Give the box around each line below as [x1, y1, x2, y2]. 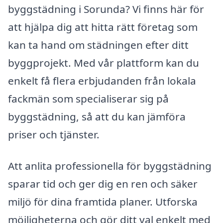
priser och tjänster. [8, 127, 100, 141]
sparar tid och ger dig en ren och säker [8, 177, 198, 191]
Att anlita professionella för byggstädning [8, 159, 212, 173]
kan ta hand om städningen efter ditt [8, 37, 189, 52]
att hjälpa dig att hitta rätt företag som [8, 19, 198, 34]
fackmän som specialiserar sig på [8, 91, 169, 106]
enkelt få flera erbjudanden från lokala [8, 73, 196, 88]
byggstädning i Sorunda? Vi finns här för [8, 1, 204, 16]
